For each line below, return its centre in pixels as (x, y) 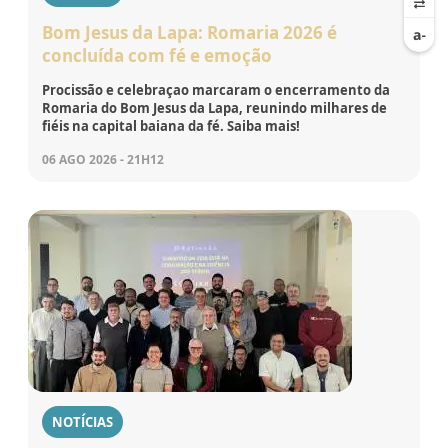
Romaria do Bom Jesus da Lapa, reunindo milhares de (214, 107)
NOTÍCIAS (82, 421)
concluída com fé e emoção (157, 55)
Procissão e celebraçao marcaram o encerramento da (216, 89)
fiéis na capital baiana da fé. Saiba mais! (171, 125)
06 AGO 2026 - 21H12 (103, 159)
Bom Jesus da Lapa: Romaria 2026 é (189, 32)
